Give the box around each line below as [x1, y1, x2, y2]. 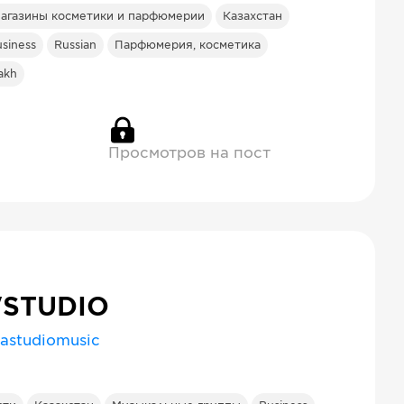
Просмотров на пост [108, 146, 271, 161]
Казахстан [223, 11, 282, 22]
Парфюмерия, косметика [115, 40, 261, 50]
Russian [54, 40, 96, 50]
